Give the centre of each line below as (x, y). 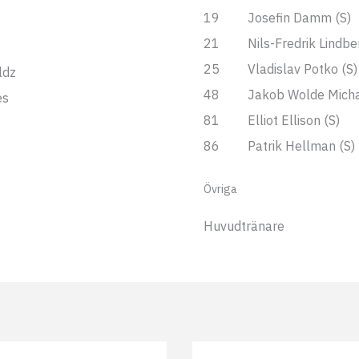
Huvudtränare (244, 226)
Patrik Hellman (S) (301, 146)
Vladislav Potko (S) (302, 69)
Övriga (220, 189)
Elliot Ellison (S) (293, 120)
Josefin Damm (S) (299, 18)
